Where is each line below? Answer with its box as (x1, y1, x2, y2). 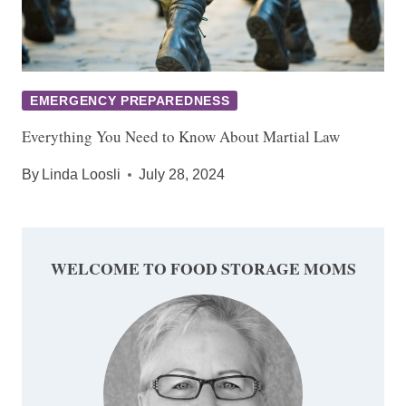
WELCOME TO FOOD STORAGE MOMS (50, 256, 356, 280)
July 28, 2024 (139, 166, 226, 182)
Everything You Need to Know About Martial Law (22, 125, 340, 147)
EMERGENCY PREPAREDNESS (30, 92, 230, 108)
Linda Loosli (42, 166, 121, 182)
